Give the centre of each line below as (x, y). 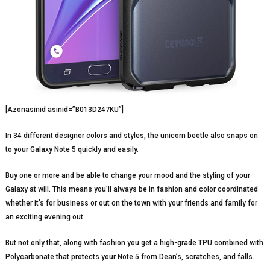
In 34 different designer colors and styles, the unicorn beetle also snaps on (131, 135)
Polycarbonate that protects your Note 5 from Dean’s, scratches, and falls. (130, 256)
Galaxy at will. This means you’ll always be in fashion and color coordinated (131, 189)
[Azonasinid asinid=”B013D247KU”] (64, 109)
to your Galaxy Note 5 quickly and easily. (72, 149)
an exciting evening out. (45, 217)
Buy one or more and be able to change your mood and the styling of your (127, 175)
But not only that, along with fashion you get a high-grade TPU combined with (134, 243)
